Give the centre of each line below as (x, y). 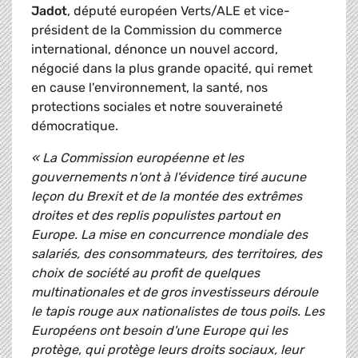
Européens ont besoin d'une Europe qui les (159, 331)
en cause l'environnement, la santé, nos (149, 88)
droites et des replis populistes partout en (156, 216)
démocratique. (75, 126)
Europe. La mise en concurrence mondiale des (169, 235)
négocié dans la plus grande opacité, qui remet (172, 69)
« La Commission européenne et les (137, 158)
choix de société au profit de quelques (145, 273)
